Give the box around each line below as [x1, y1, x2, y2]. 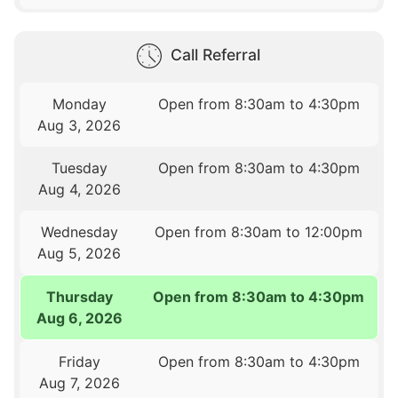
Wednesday [40, 223, 118, 242]
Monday [52, 95, 107, 114]
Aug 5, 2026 [37, 244, 122, 263]
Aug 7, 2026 [38, 374, 120, 393]
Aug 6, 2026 [36, 309, 123, 328]
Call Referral [170, 45, 260, 65]
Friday [58, 353, 100, 371]
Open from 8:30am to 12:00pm [155, 223, 363, 242]
